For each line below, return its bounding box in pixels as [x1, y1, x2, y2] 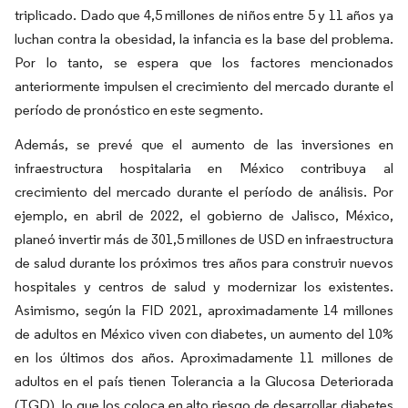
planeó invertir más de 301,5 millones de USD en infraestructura [15, 230, 393, 248]
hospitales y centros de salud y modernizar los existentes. [15, 278, 393, 295]
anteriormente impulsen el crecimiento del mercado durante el [15, 77, 393, 95]
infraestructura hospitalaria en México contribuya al [15, 159, 393, 177]
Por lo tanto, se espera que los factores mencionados [15, 54, 393, 71]
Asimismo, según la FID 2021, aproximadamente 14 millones [15, 301, 393, 319]
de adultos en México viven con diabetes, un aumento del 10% [15, 325, 393, 342]
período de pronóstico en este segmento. [15, 101, 263, 118]
